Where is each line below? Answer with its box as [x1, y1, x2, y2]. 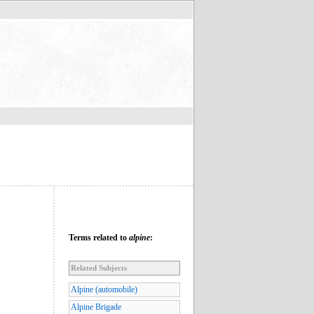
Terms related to [69, 232, 129, 243]
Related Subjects [71, 263, 127, 272]
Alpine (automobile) [71, 284, 137, 294]
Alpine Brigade [71, 302, 121, 313]
